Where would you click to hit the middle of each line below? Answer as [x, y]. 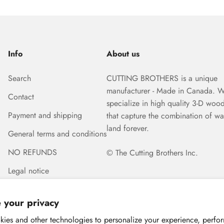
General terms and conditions [57, 134]
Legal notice [28, 171]
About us [123, 54]
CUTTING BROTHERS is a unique [162, 78]
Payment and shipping [45, 115]
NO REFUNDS [32, 152]
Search [19, 78]
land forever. [129, 128]
